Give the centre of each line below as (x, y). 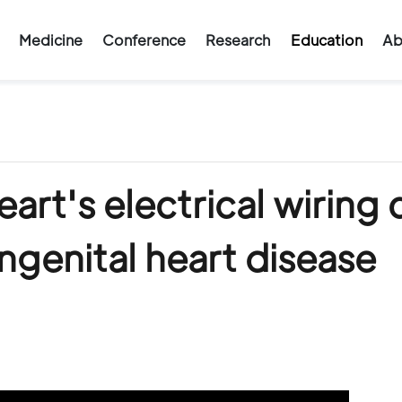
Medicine (50, 40)
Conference (144, 40)
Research (238, 40)
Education (326, 40)
